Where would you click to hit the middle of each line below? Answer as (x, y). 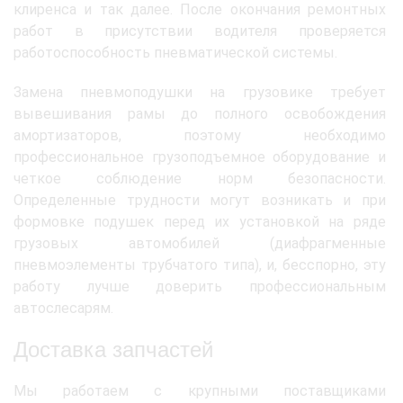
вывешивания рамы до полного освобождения (200, 113)
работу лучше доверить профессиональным (200, 286)
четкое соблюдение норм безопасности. (200, 178)
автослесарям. (63, 308)
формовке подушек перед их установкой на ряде (200, 221)
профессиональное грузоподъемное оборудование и (200, 157)
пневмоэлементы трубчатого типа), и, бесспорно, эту (200, 264)
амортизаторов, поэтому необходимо (200, 135)
